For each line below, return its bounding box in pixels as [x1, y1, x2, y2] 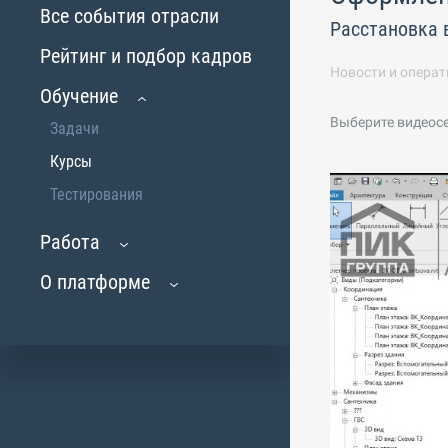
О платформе [40, 270, 150, 294]
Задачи [50, 119, 99, 138]
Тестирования [50, 185, 143, 204]
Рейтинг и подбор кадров [40, 44, 252, 68]
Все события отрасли [40, 4, 219, 28]
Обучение [40, 84, 118, 108]
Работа [40, 230, 100, 254]
